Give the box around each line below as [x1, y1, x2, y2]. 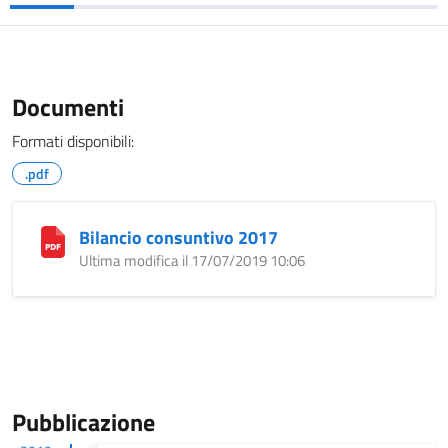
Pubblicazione [12, 404, 155, 440]
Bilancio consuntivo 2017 [79, 224, 278, 251]
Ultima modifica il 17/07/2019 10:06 [79, 249, 305, 272]
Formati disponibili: [12, 129, 134, 153]
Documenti [12, 89, 124, 125]
